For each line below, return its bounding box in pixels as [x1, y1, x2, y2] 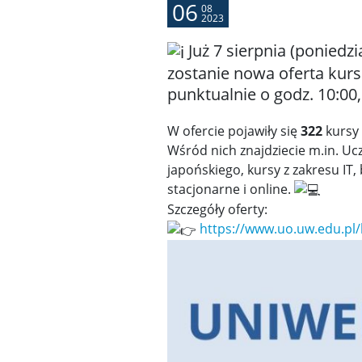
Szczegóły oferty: [167, 200, 267, 219]
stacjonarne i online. [167, 179, 294, 198]
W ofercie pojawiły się [167, 121, 301, 140]
